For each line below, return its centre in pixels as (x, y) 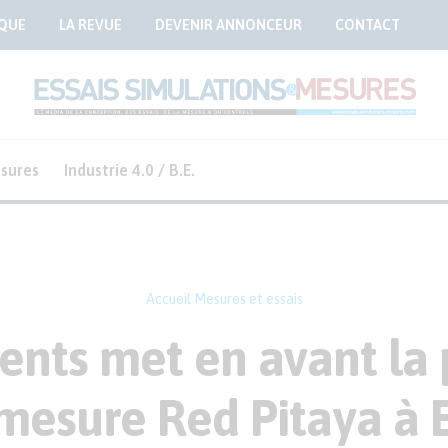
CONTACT (367, 25)
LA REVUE (90, 25)
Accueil (168, 299)
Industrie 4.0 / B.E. (129, 170)
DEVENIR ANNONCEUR (228, 25)
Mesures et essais (248, 299)
